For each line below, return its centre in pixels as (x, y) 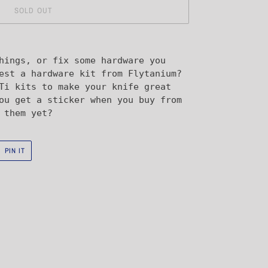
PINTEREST (44, 163)
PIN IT (15, 151)
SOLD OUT (33, 10)
